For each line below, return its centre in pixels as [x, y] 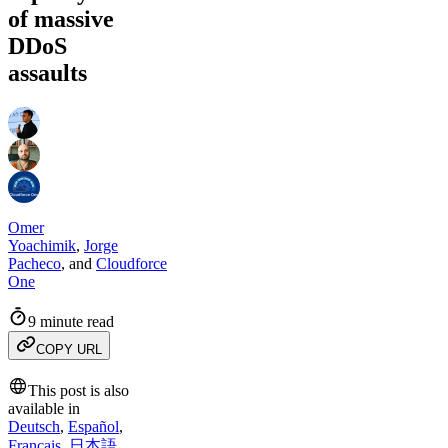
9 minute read [71, 321]
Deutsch [34, 426]
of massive [61, 19]
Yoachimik [42, 245]
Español [93, 426]
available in [44, 408]
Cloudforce [131, 263]
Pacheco [34, 263]
